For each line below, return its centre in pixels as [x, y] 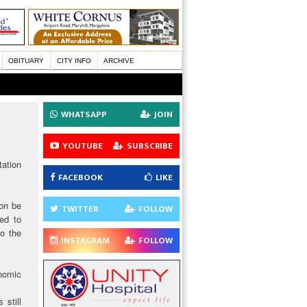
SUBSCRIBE [150, 146]
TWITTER [80, 209]
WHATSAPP [84, 114]
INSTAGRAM [85, 241]
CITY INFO [74, 61]
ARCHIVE [119, 61]
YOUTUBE [83, 146]
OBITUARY [26, 61]
